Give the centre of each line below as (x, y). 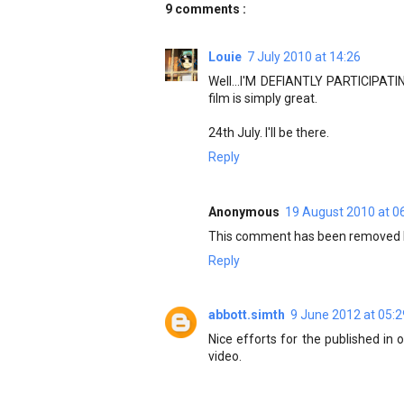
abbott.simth (247, 315)
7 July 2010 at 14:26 (304, 57)
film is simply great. (263, 98)
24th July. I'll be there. (269, 133)
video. (225, 356)
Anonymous (244, 211)
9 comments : (206, 9)
